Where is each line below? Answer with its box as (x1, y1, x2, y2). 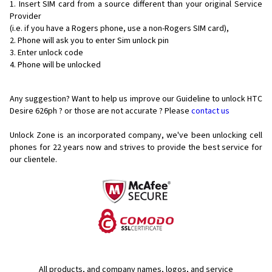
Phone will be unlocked (18, 59, 101, 72)
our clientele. (10, 154, 57, 166)
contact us (191, 105, 229, 118)
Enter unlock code (18, 47, 83, 59)
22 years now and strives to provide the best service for (52, 141, 263, 154)
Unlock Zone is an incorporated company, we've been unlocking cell (10, 129, 262, 142)
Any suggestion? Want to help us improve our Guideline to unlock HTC (10, 93, 262, 106)
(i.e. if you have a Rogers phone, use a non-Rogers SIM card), (10, 22, 229, 35)
